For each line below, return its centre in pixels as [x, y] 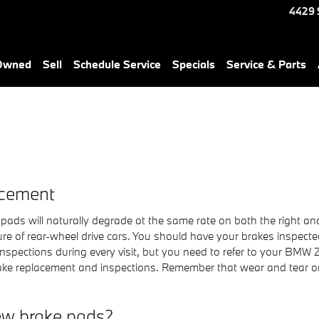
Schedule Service [117, 64]
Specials [194, 64]
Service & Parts [266, 64]
